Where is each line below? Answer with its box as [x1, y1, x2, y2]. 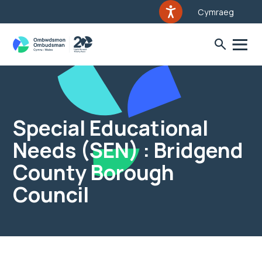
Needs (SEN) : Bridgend [13, 136, 243, 164]
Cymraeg [198, 6, 234, 18]
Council [13, 180, 89, 209]
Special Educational [13, 113, 208, 142]
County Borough [13, 158, 174, 187]
